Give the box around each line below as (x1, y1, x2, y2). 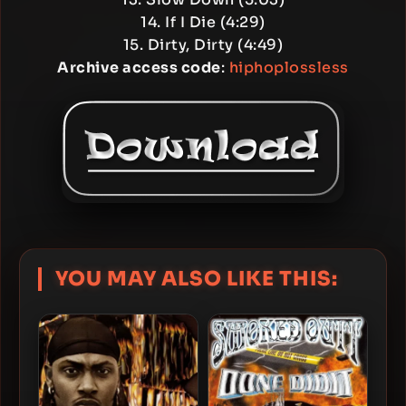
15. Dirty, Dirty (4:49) (122, 35, 284, 54)
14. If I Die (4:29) (140, 13, 266, 32)
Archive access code (57, 58, 221, 77)
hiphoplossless (228, 58, 349, 77)
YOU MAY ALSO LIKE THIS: (55, 266, 338, 291)
